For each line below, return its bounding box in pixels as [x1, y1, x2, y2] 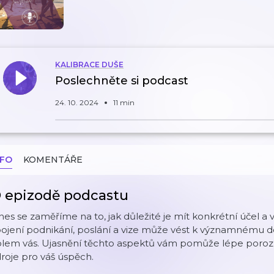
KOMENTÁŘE [23, 154, 83, 165]
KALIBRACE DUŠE [55, 60, 124, 69]
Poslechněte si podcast [55, 74, 188, 87]
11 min [113, 98, 135, 107]
